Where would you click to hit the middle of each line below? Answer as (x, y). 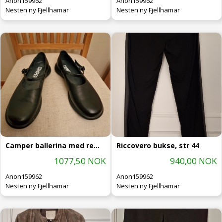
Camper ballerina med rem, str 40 (97, 145)
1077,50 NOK (80, 161)
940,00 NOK (193, 161)
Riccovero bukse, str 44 (158, 145)
